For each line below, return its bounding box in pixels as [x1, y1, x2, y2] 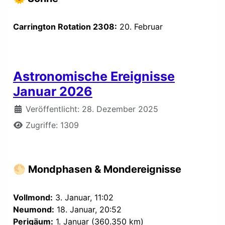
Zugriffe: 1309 [26, 120, 79, 130]
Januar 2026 [13, 83, 92, 99]
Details [13, 103, 40, 114]
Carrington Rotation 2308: [13, 21, 117, 32]
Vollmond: [13, 192, 53, 202]
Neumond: [13, 204, 54, 214]
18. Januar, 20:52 [54, 204, 122, 214]
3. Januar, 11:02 [53, 192, 114, 202]
